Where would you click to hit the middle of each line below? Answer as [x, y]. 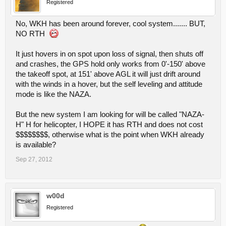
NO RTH [32, 34]
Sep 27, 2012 [34, 159]
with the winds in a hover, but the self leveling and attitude [109, 84]
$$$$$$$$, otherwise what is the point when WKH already [110, 135]
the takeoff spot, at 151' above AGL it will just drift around [108, 74]
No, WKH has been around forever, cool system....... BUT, [110, 24]
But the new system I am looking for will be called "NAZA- [110, 115]
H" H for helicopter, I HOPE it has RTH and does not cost [109, 125]
